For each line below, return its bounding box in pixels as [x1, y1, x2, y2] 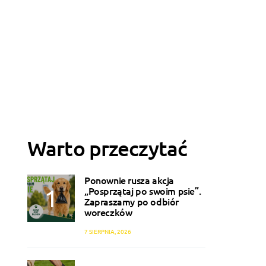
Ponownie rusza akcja [84, 173, 174, 187]
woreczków [84, 205, 132, 219]
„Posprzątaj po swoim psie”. [84, 184, 201, 198]
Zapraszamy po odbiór [84, 195, 179, 208]
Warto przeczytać [27, 135, 187, 161]
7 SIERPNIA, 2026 [84, 227, 131, 236]
